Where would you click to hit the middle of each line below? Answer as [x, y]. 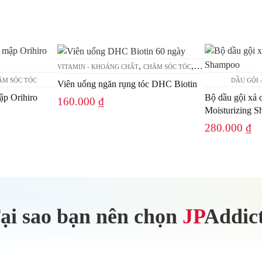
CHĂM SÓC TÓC [167, 67]
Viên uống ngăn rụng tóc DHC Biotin [127, 84]
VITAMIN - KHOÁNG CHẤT [98, 67]
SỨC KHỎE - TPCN [223, 67]
